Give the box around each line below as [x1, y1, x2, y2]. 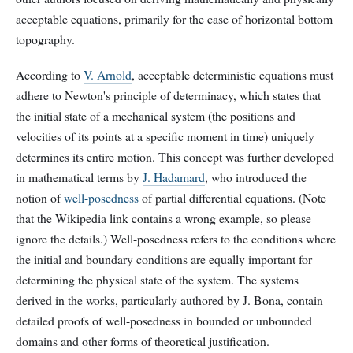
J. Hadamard [143, 169, 205, 186]
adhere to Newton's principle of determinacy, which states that [16, 87, 321, 104]
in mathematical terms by [16, 169, 143, 186]
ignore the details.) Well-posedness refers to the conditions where [16, 230, 336, 247]
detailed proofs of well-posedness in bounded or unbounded [16, 312, 312, 329]
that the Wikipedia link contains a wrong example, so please [16, 210, 311, 227]
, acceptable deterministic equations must [132, 66, 333, 84]
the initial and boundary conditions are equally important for [16, 251, 312, 268]
